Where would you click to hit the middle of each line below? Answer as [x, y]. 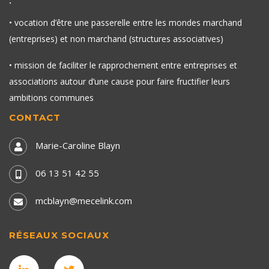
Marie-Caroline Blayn [78, 146]
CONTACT [35, 118]
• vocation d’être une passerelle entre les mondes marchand [125, 23]
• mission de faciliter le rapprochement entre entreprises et [123, 65]
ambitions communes [51, 98]
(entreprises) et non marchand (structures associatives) [116, 39]
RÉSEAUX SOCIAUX [59, 235]
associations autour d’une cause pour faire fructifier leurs [119, 82]
